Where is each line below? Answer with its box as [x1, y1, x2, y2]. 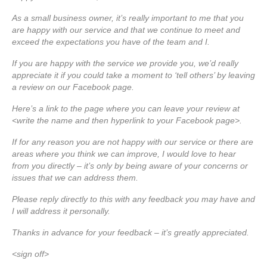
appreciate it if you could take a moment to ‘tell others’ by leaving [12, 70, 255, 80]
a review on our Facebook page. [12, 82, 134, 92]
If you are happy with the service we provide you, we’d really [12, 58, 238, 68]
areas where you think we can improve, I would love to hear [12, 148, 236, 159]
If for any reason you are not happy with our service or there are [12, 136, 253, 147]
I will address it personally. [12, 206, 110, 216]
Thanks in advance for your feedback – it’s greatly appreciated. [12, 227, 249, 237]
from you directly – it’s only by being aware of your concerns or [12, 160, 248, 170]
